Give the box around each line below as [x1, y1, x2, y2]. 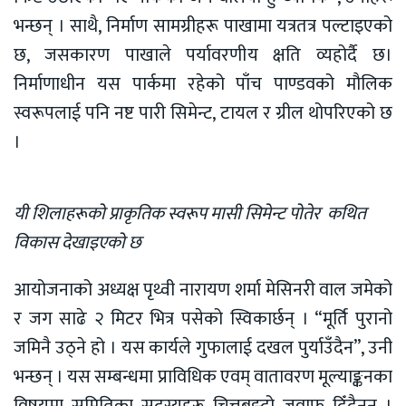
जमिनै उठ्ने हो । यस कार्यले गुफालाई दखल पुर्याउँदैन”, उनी [14, 333, 392, 364]
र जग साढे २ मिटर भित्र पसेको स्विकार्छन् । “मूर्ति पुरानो [14, 304, 392, 335]
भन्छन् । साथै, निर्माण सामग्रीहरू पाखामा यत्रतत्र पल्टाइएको [14, 11, 392, 43]
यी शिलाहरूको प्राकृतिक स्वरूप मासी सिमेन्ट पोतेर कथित [14, 198, 366, 230]
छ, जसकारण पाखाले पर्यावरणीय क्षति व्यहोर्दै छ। [14, 40, 392, 72]
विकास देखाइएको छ [14, 227, 141, 259]
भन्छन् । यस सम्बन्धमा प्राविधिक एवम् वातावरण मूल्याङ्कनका [14, 362, 392, 393]
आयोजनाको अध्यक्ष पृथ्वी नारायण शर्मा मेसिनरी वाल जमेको [14, 275, 392, 306]
